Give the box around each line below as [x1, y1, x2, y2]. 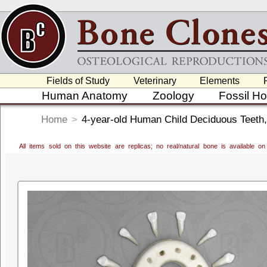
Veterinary [133, 76, 176, 86]
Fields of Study [46, 76, 110, 86]
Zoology [152, 89, 194, 102]
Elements [200, 76, 240, 86]
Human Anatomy [42, 89, 128, 102]
